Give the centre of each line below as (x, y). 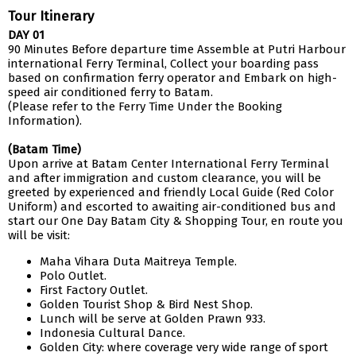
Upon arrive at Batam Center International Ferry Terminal (168, 164)
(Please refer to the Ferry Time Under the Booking (145, 106)
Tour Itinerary (51, 16)
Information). (45, 121)
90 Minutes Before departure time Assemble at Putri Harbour (177, 49)
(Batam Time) (44, 149)
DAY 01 (26, 35)
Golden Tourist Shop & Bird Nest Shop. (146, 304)
